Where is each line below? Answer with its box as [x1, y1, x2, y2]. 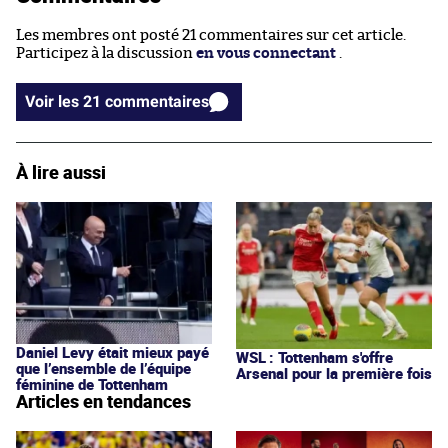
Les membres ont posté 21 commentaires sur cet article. [16, 28, 406, 44]
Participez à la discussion [16, 46, 196, 62]
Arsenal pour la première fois [236, 362, 432, 383]
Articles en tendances [16, 389, 191, 414]
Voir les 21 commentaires [105, 92, 209, 111]
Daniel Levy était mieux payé [16, 342, 209, 363]
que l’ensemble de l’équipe [16, 358, 191, 379]
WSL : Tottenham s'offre [236, 346, 393, 367]
